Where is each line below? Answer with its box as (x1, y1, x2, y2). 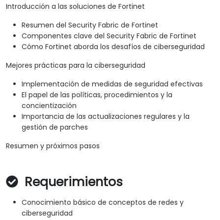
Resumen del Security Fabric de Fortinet (22, 20, 158, 30)
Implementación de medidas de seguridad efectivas (22, 79, 203, 89)
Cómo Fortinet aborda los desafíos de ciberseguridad (22, 42, 205, 52)
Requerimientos (21, 173, 123, 191)
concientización (22, 101, 77, 111)
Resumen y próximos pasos (6, 141, 100, 151)
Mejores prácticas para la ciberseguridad (6, 60, 145, 71)
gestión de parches (22, 122, 88, 133)
